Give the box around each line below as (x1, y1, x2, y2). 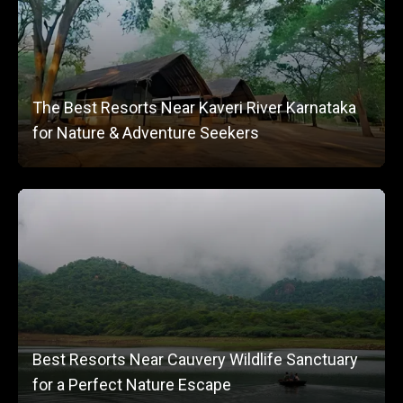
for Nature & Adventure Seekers (32, 123, 259, 142)
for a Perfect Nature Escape (32, 375, 231, 394)
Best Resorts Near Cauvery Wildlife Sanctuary (32, 350, 358, 369)
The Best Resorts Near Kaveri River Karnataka (32, 98, 356, 117)
